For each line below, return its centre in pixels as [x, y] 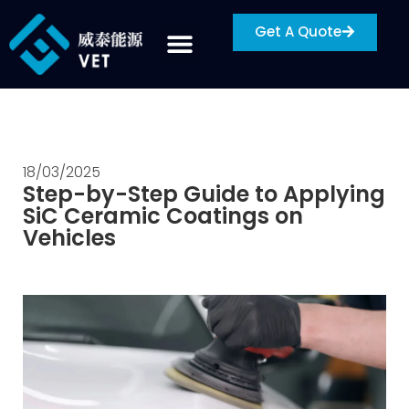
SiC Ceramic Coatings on [163, 215]
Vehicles [69, 237]
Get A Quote [298, 31]
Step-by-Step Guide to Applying [204, 194]
